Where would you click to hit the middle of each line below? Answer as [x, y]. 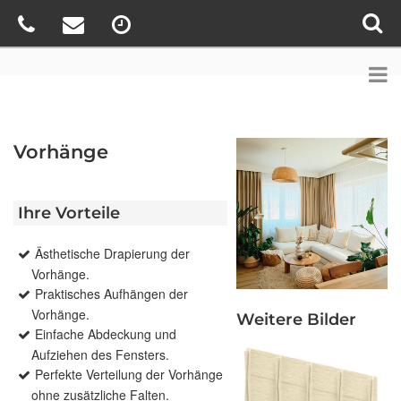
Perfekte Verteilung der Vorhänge [129, 375]
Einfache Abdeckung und [106, 334]
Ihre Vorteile [69, 213]
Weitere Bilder [296, 320]
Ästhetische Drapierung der [112, 254]
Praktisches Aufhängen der [111, 294]
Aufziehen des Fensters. [100, 355]
